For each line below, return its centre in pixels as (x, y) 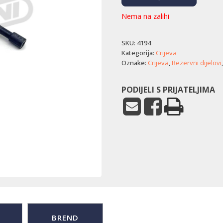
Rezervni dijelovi (197, 62)
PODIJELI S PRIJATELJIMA (168, 89)
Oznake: (135, 62)
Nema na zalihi (145, 16)
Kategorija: (139, 53)
